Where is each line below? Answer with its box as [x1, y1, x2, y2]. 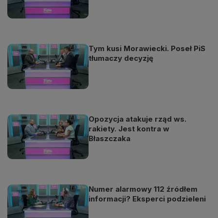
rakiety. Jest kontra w [89, 124, 170, 133]
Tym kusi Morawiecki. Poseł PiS [89, 44, 206, 54]
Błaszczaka [89, 133, 131, 143]
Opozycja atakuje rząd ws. [89, 114, 187, 124]
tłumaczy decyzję [89, 54, 154, 63]
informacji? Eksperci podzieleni [89, 194, 206, 203]
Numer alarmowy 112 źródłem [89, 184, 198, 194]
